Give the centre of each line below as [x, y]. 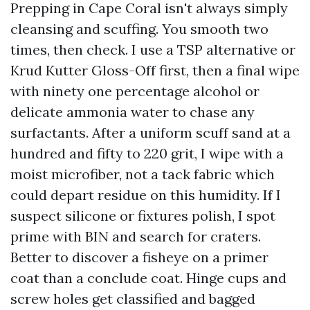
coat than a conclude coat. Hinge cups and [148, 278]
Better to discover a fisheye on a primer [139, 257]
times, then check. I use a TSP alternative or [153, 49]
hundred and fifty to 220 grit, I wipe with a [147, 153]
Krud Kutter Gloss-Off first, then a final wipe [155, 70]
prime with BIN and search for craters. [136, 236]
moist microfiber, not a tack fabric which [143, 174]
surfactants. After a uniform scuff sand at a [151, 133]
